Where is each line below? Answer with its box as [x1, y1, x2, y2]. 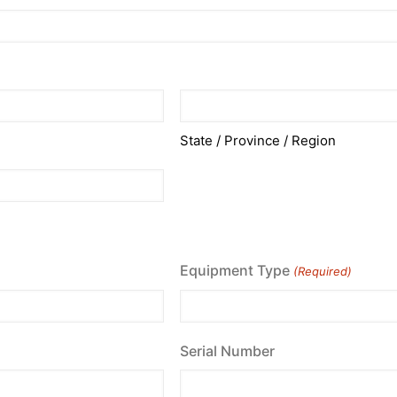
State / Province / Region [180, 131, 337, 149]
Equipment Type [180, 261, 291, 280]
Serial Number [180, 342, 276, 361]
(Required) [292, 264, 352, 279]
